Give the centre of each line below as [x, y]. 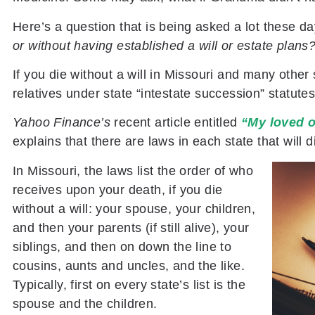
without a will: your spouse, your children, [134, 208]
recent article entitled [174, 123]
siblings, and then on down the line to [122, 246]
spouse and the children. [85, 303]
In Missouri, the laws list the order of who [133, 171]
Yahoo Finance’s [62, 123]
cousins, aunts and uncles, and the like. [129, 265]
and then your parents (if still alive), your [131, 227]
